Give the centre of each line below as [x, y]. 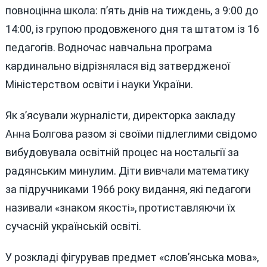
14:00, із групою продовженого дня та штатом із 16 [132, 29]
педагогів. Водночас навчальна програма [108, 48]
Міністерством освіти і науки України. [99, 85]
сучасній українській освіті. [73, 226]
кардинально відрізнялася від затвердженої [117, 66]
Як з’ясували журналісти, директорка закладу [120, 115]
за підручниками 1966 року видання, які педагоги [128, 189]
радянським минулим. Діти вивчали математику [127, 170]
